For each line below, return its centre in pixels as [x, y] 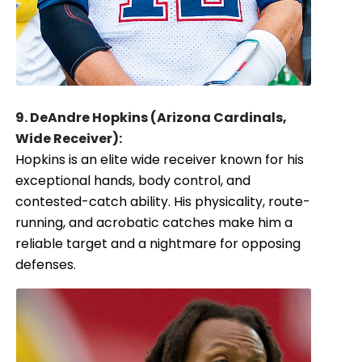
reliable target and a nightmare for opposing [158, 244]
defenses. [46, 265]
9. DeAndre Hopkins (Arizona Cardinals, [152, 118]
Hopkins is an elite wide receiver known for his [160, 160]
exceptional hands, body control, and [133, 181]
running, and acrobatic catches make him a [154, 223]
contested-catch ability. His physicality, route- [163, 202]
